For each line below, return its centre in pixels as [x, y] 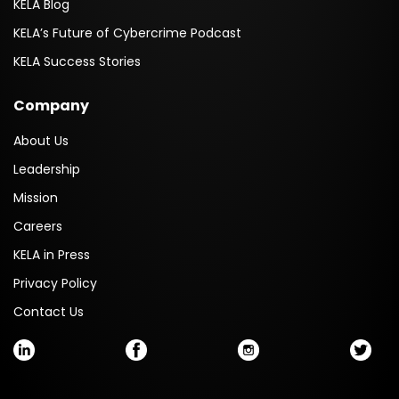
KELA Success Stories [77, 62]
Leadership [47, 170]
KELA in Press [52, 255]
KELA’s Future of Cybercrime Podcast [127, 33]
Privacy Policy [55, 284]
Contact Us [49, 312]
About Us [41, 141]
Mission [36, 198]
